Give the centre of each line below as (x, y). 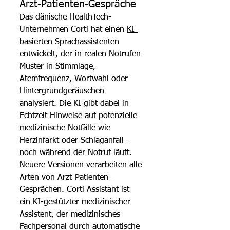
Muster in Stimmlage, (59, 66)
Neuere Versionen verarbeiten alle (82, 165)
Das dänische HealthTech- (65, 17)
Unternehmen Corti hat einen (73, 30)
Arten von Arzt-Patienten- (65, 177)
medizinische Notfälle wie (66, 128)
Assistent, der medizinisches (71, 214)
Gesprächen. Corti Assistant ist (76, 190)
